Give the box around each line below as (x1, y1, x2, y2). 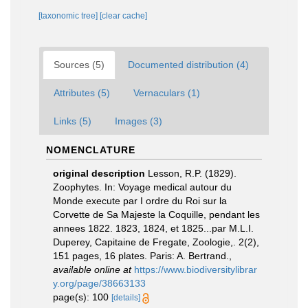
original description (53, 168, 145, 179)
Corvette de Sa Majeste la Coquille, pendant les (53, 209, 260, 220)
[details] (111, 293, 140, 302)
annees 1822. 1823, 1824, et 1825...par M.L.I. (53, 223, 254, 234)
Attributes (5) (54, 87, 110, 98)
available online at (53, 264, 131, 275)
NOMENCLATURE (46, 144, 135, 155)
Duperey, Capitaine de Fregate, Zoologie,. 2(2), (53, 236, 259, 247)
